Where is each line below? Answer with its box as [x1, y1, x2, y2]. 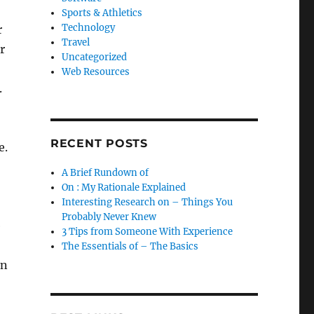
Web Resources [62, 66, 130, 78]
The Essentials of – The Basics [62, 240, 199, 252]
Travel [62, 36, 90, 48]
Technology [62, 22, 116, 34]
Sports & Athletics [62, 7, 143, 19]
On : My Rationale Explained [62, 182, 186, 193]
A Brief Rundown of [62, 167, 149, 179]
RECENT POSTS [50, 137, 148, 150]
